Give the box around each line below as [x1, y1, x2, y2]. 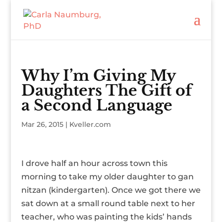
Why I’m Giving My [21, 66, 175, 85]
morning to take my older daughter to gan [21, 172, 194, 181]
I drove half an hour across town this [21, 159, 167, 168]
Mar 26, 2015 [21, 120, 63, 129]
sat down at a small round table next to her [21, 199, 195, 208]
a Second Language [21, 96, 172, 114]
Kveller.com [69, 120, 111, 129]
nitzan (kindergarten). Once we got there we [21, 185, 201, 195]
